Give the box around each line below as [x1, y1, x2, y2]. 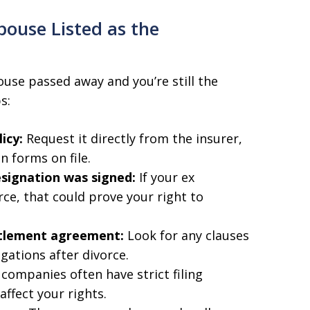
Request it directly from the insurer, [23, 130, 242, 147]
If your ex [136, 169, 194, 185]
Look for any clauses [124, 227, 249, 244]
